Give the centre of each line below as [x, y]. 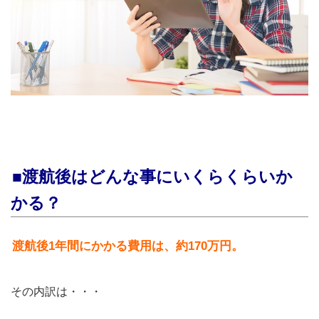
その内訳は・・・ [56, 292]
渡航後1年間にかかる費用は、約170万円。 [128, 246]
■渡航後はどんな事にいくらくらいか [152, 177]
